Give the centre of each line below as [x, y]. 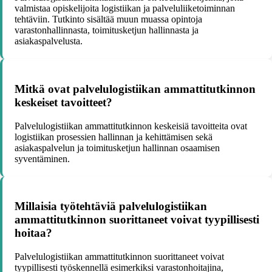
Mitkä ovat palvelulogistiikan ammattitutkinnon [135, 89]
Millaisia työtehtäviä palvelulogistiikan [111, 206]
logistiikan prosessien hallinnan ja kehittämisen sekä [114, 137]
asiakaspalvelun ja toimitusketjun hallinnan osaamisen [117, 148]
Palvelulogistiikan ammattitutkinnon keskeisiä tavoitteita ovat [131, 126]
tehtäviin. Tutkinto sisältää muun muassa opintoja [108, 19]
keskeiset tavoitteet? [63, 102]
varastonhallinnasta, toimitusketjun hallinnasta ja [107, 30]
